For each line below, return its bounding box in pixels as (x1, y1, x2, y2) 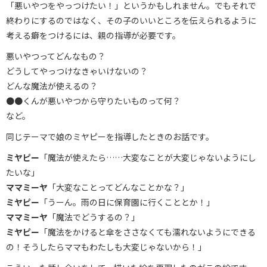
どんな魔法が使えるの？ (6, 79, 98, 92)
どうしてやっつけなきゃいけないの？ (6, 64, 148, 77)
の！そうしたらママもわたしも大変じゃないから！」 (6, 240, 206, 253)
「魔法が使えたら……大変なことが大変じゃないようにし (39, 151, 256, 163)
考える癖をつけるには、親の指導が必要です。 (6, 29, 181, 41)
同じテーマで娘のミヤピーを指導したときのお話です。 (6, 130, 214, 142)
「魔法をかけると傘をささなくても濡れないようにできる (39, 225, 256, 238)
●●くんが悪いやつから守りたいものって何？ (6, 94, 181, 107)
